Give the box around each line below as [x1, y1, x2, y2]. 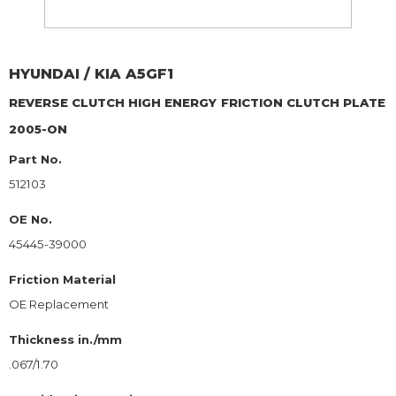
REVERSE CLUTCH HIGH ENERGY [9, 95, 217, 110]
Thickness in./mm [9, 331, 122, 346]
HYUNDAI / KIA [9, 65, 121, 82]
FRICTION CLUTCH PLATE [221, 95, 385, 110]
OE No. [9, 211, 52, 226]
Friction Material [9, 271, 116, 286]
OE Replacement [9, 296, 109, 311]
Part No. [9, 151, 62, 166]
